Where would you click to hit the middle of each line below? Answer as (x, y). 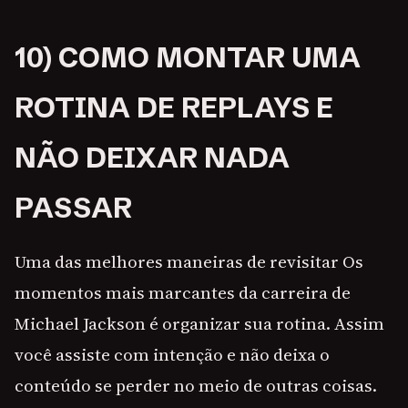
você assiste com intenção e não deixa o (172, 355)
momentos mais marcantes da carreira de (183, 293)
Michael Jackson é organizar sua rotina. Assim (199, 324)
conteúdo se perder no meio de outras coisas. (196, 386)
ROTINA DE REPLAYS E (174, 108)
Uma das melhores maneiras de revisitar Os (189, 262)
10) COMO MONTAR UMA (188, 58)
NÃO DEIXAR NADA (152, 158)
